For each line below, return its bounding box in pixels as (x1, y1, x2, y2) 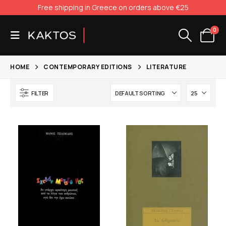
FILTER (31, 89, 49, 97)
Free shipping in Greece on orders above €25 (37, 3, 189, 12)
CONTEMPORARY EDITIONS (43, 63, 132, 71)
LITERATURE (146, 63, 187, 71)
